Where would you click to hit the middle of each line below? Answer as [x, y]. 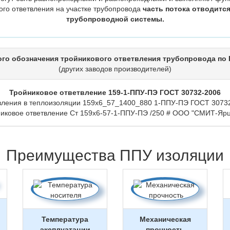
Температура [65, 219]
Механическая [165, 219]
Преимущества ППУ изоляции [115, 155]
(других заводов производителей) [115, 69]
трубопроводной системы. [115, 19]
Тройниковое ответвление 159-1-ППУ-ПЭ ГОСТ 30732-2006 [115, 92]
